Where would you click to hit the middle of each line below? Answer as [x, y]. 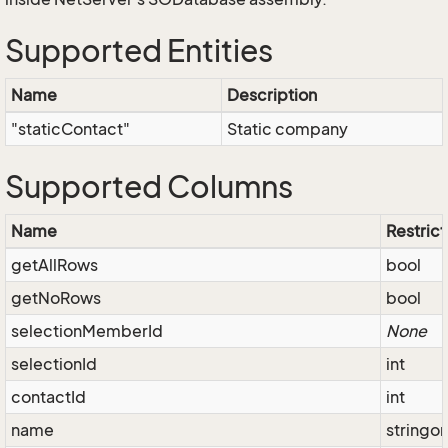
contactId [48, 397]
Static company [287, 129]
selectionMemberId [87, 331]
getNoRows [56, 298]
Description [272, 95]
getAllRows [54, 265]
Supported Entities [139, 51]
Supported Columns [149, 187]
